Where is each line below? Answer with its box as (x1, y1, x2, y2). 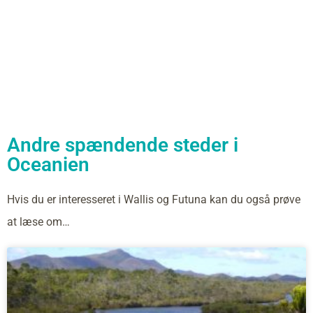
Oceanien (7, 152, 89, 176)
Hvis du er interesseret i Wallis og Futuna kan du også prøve (7, 192, 300, 206)
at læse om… (7, 214, 70, 228)
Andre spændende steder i (7, 133, 238, 156)
